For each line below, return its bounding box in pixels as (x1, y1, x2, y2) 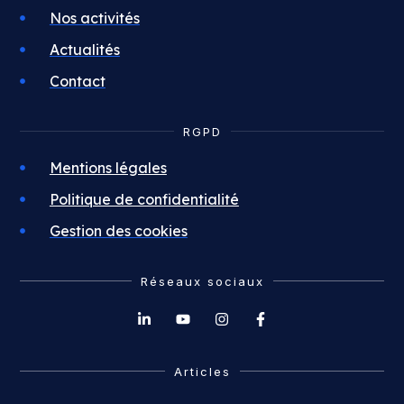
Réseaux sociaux (140, 273, 264, 289)
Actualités (49, 40, 120, 59)
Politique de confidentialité (49, 189, 239, 208)
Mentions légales (49, 158, 167, 177)
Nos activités (49, 8, 140, 27)
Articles (173, 363, 231, 379)
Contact (49, 71, 106, 90)
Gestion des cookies (49, 221, 188, 240)
